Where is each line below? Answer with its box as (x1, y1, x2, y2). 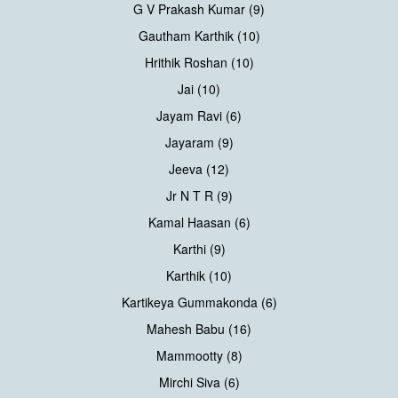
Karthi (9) (172, 240, 226, 259)
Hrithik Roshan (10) (144, 53, 254, 72)
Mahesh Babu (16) (147, 320, 251, 338)
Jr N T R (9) (165, 187, 233, 205)
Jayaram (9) (164, 133, 234, 152)
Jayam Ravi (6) (156, 107, 242, 125)
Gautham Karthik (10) (138, 27, 260, 45)
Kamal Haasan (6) (147, 213, 251, 232)
